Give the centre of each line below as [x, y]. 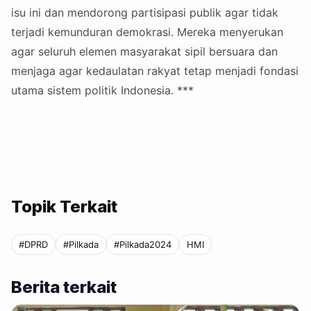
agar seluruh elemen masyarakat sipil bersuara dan [144, 52]
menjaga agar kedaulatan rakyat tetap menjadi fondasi [155, 71]
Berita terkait [64, 287]
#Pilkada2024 [143, 245]
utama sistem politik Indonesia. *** [102, 91]
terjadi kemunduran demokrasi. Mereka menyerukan [147, 32]
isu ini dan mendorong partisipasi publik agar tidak [145, 13]
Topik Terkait [64, 207]
